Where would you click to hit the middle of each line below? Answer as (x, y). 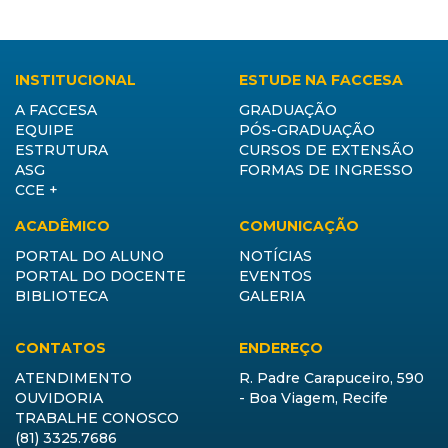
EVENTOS (275, 276)
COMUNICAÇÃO (299, 226)
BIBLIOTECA (61, 296)
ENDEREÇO (281, 348)
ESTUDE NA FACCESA (321, 80)
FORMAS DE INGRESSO (326, 170)
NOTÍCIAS (275, 256)
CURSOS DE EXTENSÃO (326, 150)
